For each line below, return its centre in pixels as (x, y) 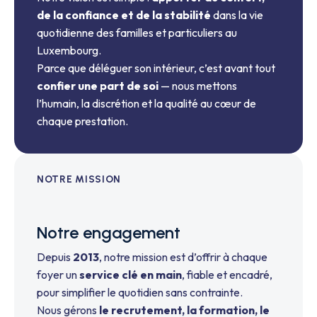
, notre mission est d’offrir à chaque (183, 257)
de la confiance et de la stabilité (124, 15)
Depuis (55, 257)
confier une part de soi (98, 85)
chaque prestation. (82, 121)
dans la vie (237, 15)
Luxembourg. (69, 50)
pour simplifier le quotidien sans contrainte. (140, 293)
